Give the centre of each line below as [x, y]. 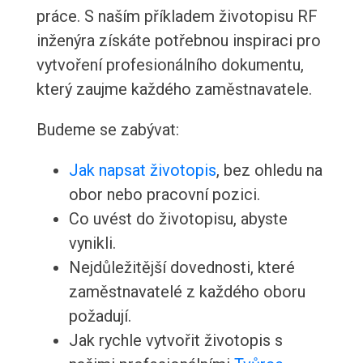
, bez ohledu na [269, 171]
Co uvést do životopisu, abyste [178, 219]
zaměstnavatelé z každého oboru [187, 292]
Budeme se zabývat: [107, 130]
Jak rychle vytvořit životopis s [175, 341]
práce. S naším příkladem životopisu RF [177, 17]
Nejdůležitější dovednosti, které [181, 268]
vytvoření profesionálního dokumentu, [170, 65]
